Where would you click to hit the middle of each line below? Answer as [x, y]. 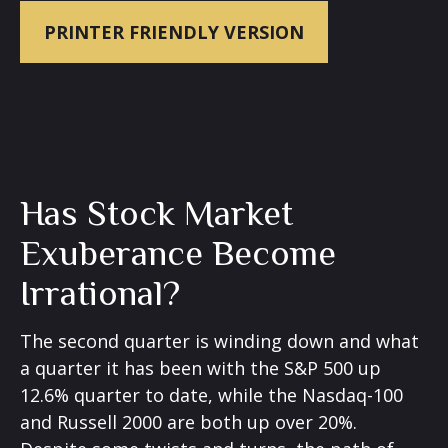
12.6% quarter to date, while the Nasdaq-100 [211, 395]
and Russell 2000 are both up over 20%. [188, 422]
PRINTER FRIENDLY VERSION [174, 32]
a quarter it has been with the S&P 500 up [200, 368]
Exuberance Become [178, 253]
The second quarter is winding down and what [219, 341]
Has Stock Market [156, 213]
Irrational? [100, 293]
